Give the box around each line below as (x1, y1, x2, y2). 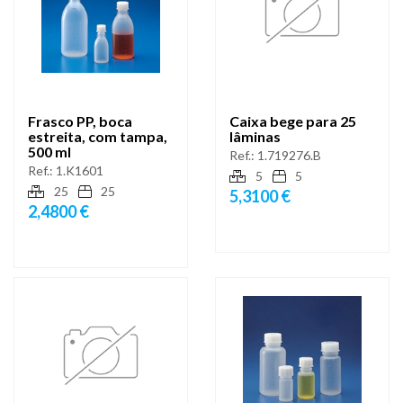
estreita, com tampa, (28, 128, 167, 146)
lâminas (229, 128, 281, 146)
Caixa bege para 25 (229, 112, 356, 130)
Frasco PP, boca (28, 112, 132, 130)
